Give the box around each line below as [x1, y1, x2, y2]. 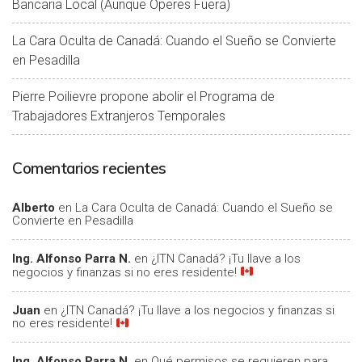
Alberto [12, 200, 55, 215]
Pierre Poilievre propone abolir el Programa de [12, 89, 275, 104]
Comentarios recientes [12, 158, 166, 178]
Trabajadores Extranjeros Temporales [12, 108, 225, 124]
